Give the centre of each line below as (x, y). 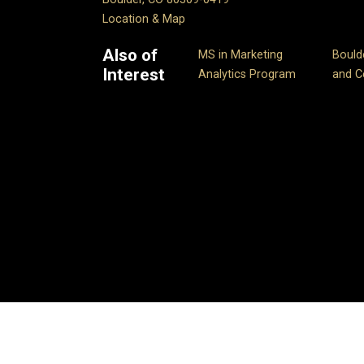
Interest (134, 74)
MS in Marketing (241, 54)
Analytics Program (247, 74)
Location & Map (144, 19)
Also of (130, 55)
